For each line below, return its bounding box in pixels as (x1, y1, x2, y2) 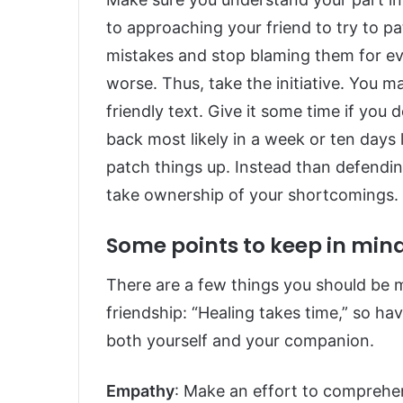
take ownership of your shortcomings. (106, 185, 399, 205)
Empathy (106, 381, 175, 400)
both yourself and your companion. (106, 330, 374, 350)
